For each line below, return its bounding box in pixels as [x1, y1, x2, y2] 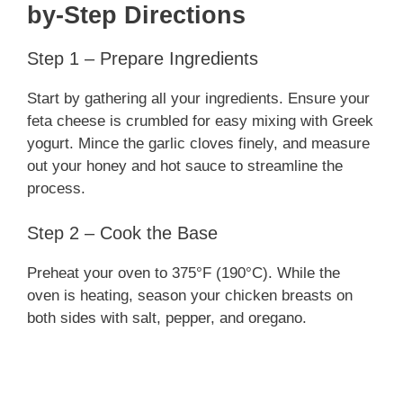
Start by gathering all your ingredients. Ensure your [27, 89, 370, 107]
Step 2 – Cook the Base [27, 223, 218, 244]
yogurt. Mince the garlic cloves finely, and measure [27, 134, 370, 152]
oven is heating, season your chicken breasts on [27, 287, 353, 305]
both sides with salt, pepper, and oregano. [27, 309, 307, 327]
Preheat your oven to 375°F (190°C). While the [27, 264, 340, 282]
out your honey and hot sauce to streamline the [27, 157, 343, 175]
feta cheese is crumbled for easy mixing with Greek [27, 112, 373, 130]
